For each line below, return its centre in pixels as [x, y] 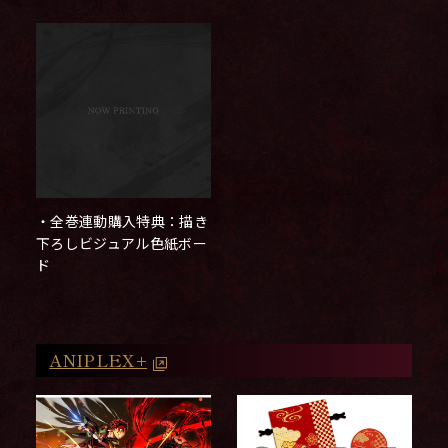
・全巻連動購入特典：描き [122, 220]
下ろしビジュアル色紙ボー [121, 242]
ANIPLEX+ [98, 360]
